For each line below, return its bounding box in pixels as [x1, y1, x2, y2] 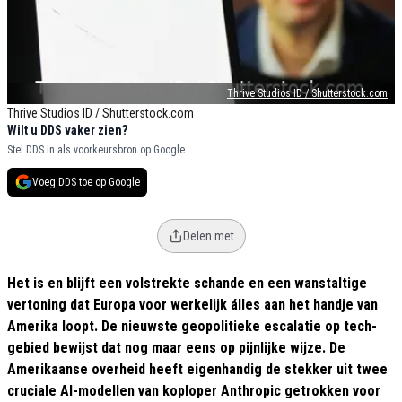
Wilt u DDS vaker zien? [7, 123, 127, 138]
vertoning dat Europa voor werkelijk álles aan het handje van [7, 296, 378, 314]
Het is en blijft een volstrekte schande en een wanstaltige [7, 275, 367, 293]
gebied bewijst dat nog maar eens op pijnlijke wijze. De [7, 339, 345, 357]
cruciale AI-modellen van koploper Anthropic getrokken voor [7, 382, 380, 400]
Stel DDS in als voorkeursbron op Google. [7, 144, 188, 157]
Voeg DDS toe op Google [32, 176, 140, 189]
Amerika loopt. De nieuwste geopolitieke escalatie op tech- [7, 318, 377, 336]
